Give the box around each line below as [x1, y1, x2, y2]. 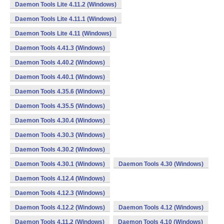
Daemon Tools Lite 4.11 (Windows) [15, 30, 111, 37]
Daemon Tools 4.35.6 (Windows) [15, 88, 105, 95]
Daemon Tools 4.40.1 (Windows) [15, 73, 105, 80]
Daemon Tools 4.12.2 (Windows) [15, 204, 105, 211]
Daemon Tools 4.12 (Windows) [118, 204, 203, 211]
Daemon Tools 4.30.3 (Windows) [15, 131, 105, 138]
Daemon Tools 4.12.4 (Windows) [15, 175, 105, 182]
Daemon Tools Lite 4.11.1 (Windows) [15, 15, 116, 22]
